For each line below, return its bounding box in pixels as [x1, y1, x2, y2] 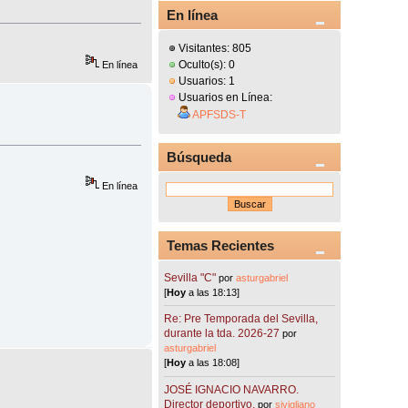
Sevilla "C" [164, 270, 219, 284]
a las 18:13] [186, 286, 240, 298]
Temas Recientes [167, 237, 275, 253]
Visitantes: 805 [176, 42, 252, 56]
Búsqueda [167, 149, 232, 166]
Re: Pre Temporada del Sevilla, [164, 312, 319, 326]
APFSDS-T [192, 108, 247, 122]
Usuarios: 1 [176, 75, 236, 88]
